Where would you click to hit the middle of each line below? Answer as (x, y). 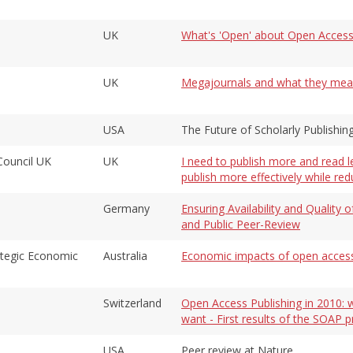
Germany (126, 208)
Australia (125, 255)
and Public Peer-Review (241, 224)
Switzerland (132, 303)
